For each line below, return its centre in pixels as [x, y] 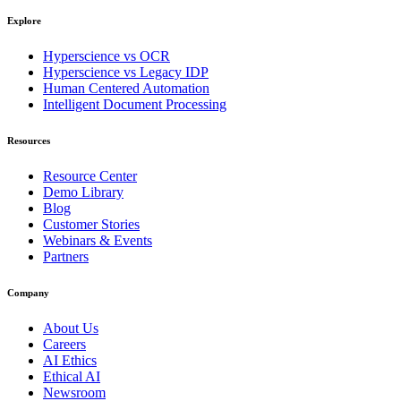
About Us [71, 328]
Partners [66, 256]
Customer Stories [91, 224]
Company [28, 292]
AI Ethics [70, 360]
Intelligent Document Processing [135, 104]
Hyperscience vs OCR [107, 55]
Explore [24, 20]
